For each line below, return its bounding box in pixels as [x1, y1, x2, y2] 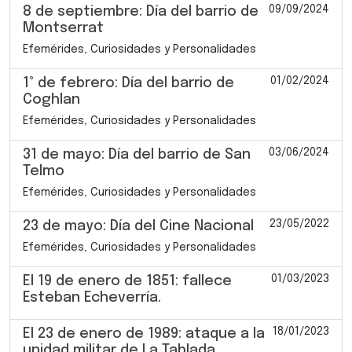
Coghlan [23, 92, 80, 107]
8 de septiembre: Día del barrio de [23, 4, 258, 19]
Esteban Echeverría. [23, 290, 161, 305]
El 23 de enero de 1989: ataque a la [23, 326, 265, 341]
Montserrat [23, 20, 104, 35]
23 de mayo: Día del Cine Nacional [23, 218, 254, 233]
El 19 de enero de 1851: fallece [23, 273, 232, 288]
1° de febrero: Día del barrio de [23, 75, 234, 90]
